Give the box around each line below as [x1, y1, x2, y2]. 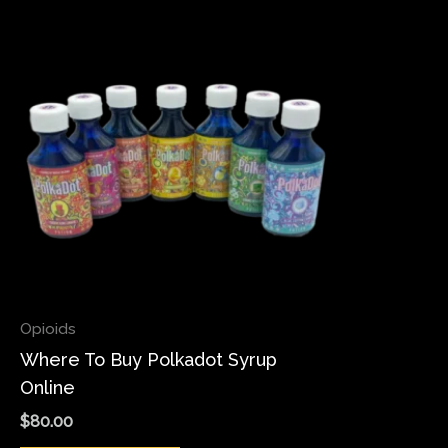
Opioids [20, 319, 76, 338]
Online [20, 377, 75, 399]
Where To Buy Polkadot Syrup [20, 349, 277, 371]
